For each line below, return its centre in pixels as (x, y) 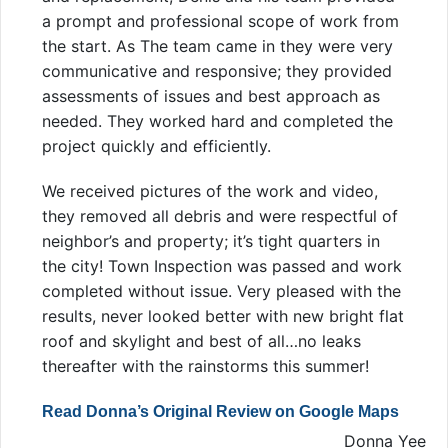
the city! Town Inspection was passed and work (222, 265)
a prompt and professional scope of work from (220, 20)
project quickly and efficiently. (156, 145)
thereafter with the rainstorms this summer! (205, 365)
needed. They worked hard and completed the (217, 120)
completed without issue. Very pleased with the (221, 290)
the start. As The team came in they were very (217, 45)
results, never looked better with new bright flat (223, 315)
